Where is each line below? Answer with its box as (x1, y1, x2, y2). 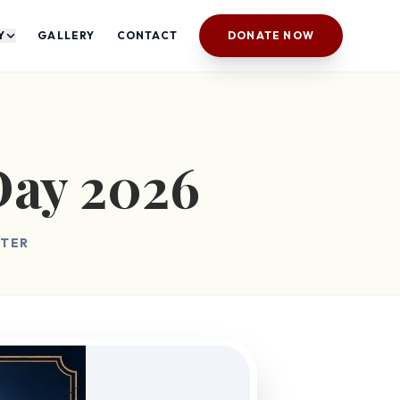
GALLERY (37, 29, 96, 42)
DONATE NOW (228, 29, 314, 42)
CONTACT (116, 29, 178, 42)
